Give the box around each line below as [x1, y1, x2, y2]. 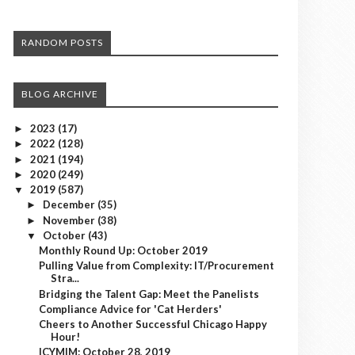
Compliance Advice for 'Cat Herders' [39, 302, 223, 315]
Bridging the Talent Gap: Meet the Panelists [39, 287, 260, 300]
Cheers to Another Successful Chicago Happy [39, 318, 268, 330]
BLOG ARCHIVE [21, 88, 98, 100]
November [42, 213, 97, 227]
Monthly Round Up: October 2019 [39, 244, 208, 257]
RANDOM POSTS [21, 36, 103, 48]
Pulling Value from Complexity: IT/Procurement [39, 259, 275, 273]
